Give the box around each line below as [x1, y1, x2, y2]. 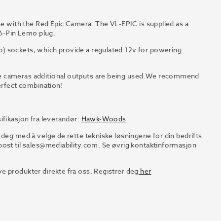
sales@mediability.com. [22, 140, 102, 149]
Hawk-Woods [81, 114, 126, 123]
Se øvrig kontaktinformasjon [102, 140, 196, 149]
